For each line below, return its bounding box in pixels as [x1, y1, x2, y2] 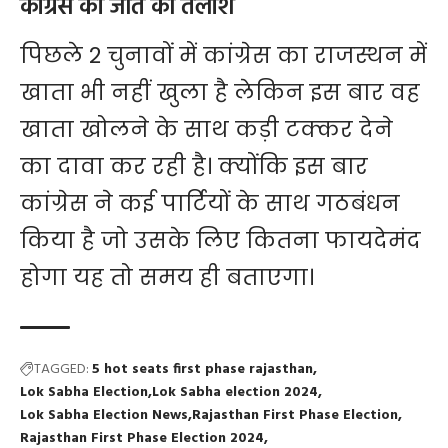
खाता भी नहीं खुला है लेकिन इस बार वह [20, 77, 420, 109]
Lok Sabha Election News [20, 404, 188, 428]
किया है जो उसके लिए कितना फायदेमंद [20, 225, 421, 257]
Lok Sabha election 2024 [152, 381, 318, 405]
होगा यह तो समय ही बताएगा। [20, 262, 314, 294]
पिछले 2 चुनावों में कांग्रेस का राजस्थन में [20, 40, 427, 72]
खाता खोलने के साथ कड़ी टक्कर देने [20, 114, 393, 146]
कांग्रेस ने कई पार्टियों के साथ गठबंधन [20, 188, 400, 220]
